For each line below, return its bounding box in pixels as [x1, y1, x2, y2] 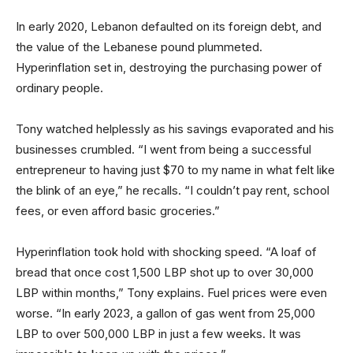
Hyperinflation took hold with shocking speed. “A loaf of [16, 244, 317, 259]
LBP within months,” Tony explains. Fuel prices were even [16, 285, 327, 300]
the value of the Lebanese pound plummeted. [16, 39, 262, 54]
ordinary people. [16, 80, 103, 95]
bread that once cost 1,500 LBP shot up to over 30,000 [16, 265, 314, 280]
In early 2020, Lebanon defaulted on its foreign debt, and [16, 19, 321, 34]
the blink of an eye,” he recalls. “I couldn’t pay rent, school [16, 183, 329, 198]
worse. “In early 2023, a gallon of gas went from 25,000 [16, 306, 315, 321]
